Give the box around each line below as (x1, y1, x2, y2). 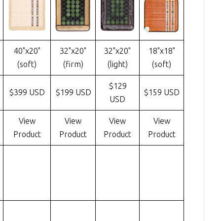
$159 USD (144, 88, 180, 97)
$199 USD (55, 88, 91, 97)
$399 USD (9, 88, 45, 97)
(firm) (63, 60, 83, 69)
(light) (107, 60, 128, 69)
